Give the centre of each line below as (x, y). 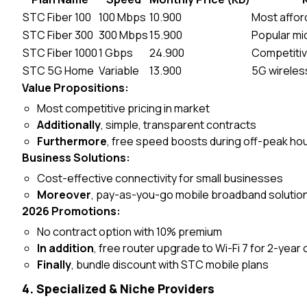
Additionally (69, 125)
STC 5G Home (58, 71)
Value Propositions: (75, 88)
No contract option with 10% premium (130, 232)
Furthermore (72, 141)
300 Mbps (123, 35)
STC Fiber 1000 (60, 53)
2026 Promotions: (71, 211)
